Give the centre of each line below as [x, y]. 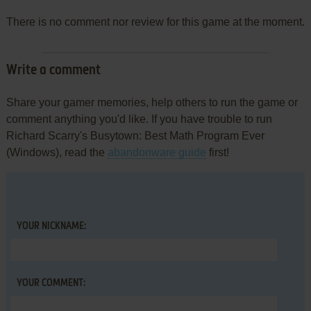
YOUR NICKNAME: [51, 227]
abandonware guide [157, 153]
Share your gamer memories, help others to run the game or [152, 103]
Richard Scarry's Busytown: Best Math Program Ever [135, 136]
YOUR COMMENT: [51, 284]
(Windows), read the [57, 153]
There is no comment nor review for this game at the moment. [155, 22]
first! [217, 153]
